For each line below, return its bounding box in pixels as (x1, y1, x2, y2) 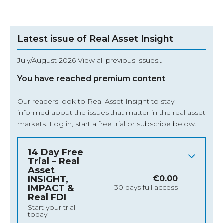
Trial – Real (28, 156, 79, 167)
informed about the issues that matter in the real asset (17, 108, 205, 117)
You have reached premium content (17, 74, 165, 84)
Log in (49, 119, 72, 129)
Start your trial (28, 203, 75, 212)
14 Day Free (28, 147, 83, 158)
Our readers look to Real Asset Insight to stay (17, 97, 174, 106)
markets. (17, 119, 49, 129)
